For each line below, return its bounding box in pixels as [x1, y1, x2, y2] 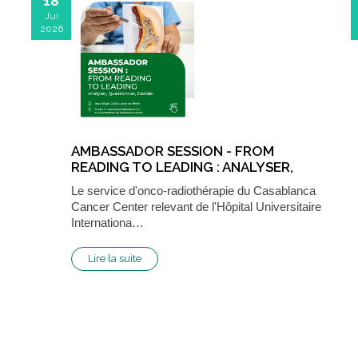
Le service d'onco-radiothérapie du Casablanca [71, 183, 316, 197]
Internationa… [71, 215, 144, 229]
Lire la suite [88, 252, 141, 265]
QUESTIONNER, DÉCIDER [71, 174, 231, 191]
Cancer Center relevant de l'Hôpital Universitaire [71, 199, 321, 213]
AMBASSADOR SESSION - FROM [71, 142, 274, 159]
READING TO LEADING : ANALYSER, [71, 158, 293, 175]
